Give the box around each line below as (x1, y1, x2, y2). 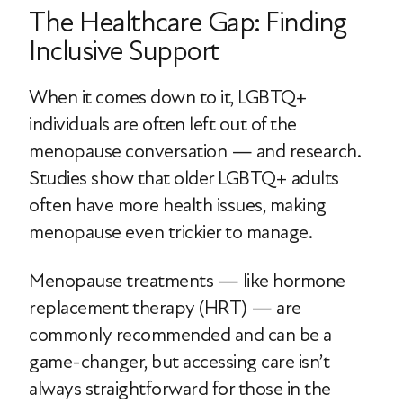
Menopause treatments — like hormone (29, 269, 345, 293)
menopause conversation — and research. (29, 139, 360, 164)
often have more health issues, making (29, 193, 327, 218)
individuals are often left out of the (29, 112, 297, 137)
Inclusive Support (29, 34, 219, 69)
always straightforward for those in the (29, 377, 331, 401)
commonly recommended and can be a (29, 323, 332, 347)
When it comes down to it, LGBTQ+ (29, 85, 307, 110)
